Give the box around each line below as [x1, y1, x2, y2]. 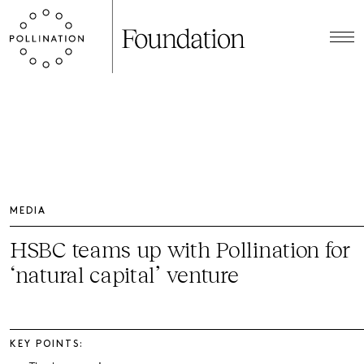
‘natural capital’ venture [10, 260, 239, 288]
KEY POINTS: [10, 340, 84, 349]
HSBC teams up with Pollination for [10, 235, 350, 262]
